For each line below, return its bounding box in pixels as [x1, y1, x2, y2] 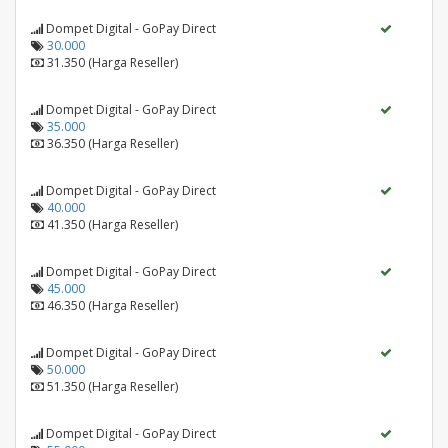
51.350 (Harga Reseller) [47, 378, 178, 395]
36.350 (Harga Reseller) [47, 135, 178, 152]
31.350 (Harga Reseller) [47, 54, 178, 71]
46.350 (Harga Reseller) [47, 297, 178, 314]
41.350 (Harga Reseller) [47, 216, 178, 233]
